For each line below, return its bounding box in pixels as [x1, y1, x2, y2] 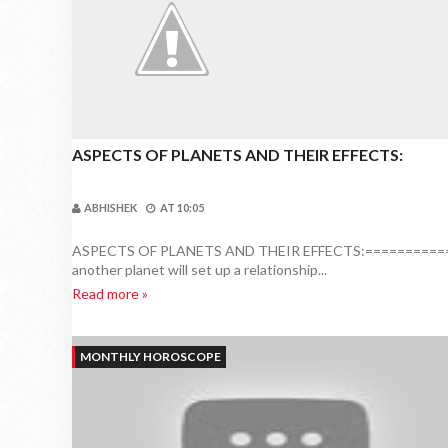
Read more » [72, 285, 148, 302]
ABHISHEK [84, 201, 137, 214]
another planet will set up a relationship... [72, 261, 327, 278]
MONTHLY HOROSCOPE [80, 349, 221, 364]
